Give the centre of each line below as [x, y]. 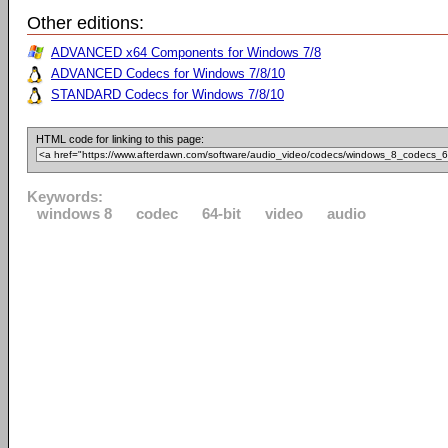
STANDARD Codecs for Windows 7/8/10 [167, 94]
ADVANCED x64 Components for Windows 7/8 [186, 52]
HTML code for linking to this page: [120, 139]
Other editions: [85, 23]
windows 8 [74, 213]
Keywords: [65, 196]
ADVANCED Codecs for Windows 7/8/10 [168, 73]
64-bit [221, 213]
